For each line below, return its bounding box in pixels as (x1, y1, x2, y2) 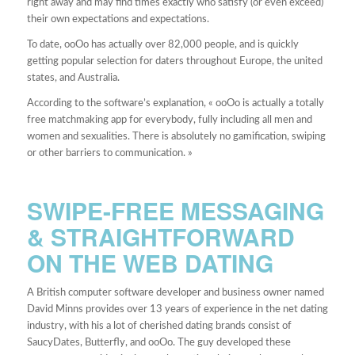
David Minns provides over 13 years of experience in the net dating (26, 304, 328, 315)
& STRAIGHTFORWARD (26, 219, 295, 254)
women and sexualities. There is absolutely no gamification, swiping (26, 132, 326, 143)
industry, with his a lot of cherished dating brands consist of (26, 321, 292, 332)
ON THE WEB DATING (26, 246, 273, 281)
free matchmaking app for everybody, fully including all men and (26, 115, 312, 126)
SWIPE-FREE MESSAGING (26, 193, 324, 228)
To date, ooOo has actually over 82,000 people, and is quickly (26, 40, 299, 51)
